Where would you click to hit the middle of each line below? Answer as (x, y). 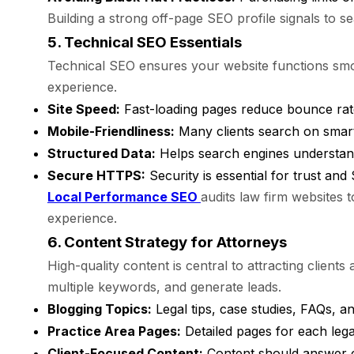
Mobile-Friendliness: (111, 131)
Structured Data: (102, 153)
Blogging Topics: (100, 309)
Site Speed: (84, 109)
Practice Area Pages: (114, 331)
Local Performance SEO (124, 197)
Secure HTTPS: (96, 175)
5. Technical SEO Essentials (145, 42)
